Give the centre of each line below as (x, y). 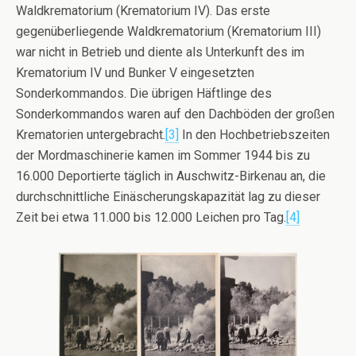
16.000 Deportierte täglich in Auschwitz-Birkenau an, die (171, 176)
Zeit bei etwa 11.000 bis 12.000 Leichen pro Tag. (151, 217)
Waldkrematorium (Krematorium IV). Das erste (143, 11)
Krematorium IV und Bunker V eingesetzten (135, 73)
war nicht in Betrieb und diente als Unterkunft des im (160, 52)
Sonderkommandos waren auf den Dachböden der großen (175, 114)
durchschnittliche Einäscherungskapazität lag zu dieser (168, 197)
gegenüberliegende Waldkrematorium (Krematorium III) (168, 31)
